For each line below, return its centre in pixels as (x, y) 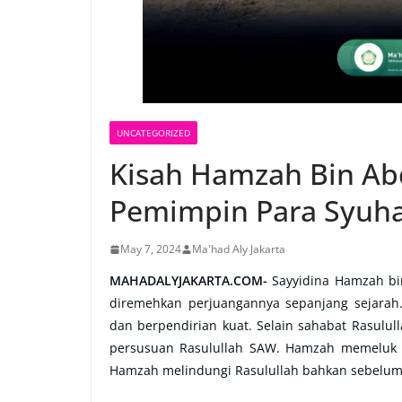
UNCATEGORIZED (153, 133)
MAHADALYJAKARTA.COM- (191, 280)
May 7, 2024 (151, 249)
